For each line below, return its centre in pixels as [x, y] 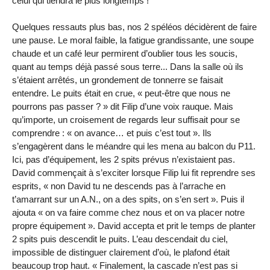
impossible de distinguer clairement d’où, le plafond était [121, 253]
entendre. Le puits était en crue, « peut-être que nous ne [121, 93]
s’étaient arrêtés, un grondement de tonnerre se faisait [118, 80]
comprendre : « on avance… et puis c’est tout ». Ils [112, 133]
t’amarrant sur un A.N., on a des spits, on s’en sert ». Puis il [128, 199]
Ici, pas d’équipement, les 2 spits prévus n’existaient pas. [124, 160]
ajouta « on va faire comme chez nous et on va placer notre [128, 213]
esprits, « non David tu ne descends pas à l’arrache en [119, 186]
